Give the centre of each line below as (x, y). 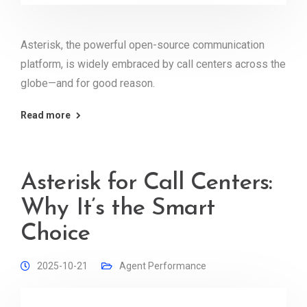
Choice (55, 234)
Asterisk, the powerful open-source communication (143, 45)
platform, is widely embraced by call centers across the (153, 64)
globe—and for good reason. (88, 83)
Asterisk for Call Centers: (147, 183)
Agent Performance (163, 266)
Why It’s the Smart (118, 208)
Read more (46, 115)
